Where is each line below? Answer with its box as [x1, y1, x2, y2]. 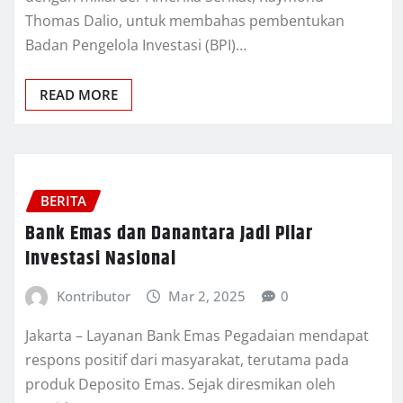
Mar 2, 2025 [168, 286, 246, 305]
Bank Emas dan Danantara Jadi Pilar [25, 218, 313, 249]
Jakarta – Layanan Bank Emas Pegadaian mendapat [25, 325, 369, 345]
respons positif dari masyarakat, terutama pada [25, 349, 349, 370]
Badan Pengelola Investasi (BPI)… [25, 35, 246, 56]
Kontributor [56, 286, 130, 305]
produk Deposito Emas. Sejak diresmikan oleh [25, 373, 336, 394]
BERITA [40, 192, 86, 210]
